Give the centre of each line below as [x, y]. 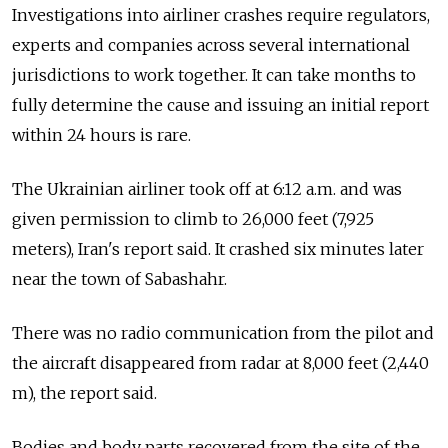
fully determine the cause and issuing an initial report [220, 105]
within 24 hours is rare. [101, 135]
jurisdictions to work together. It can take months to [214, 75]
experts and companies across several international [211, 45]
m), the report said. [84, 393]
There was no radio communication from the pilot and [223, 333]
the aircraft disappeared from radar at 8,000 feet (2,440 [220, 363]
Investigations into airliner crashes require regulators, [221, 15]
